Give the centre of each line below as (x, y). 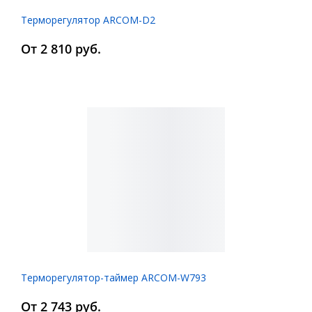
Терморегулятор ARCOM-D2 (88, 20)
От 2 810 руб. (61, 49)
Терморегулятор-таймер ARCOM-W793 (114, 278)
